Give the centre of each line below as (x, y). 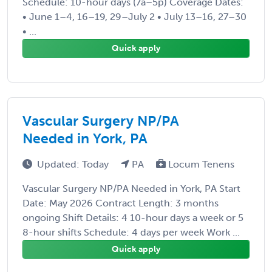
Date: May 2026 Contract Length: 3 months (121, 203)
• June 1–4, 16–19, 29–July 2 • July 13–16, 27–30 (134, 16)
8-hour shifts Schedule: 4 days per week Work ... (131, 232)
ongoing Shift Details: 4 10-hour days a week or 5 (133, 217)
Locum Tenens (200, 164)
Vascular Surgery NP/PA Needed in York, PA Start (131, 188)
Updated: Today (74, 164)
